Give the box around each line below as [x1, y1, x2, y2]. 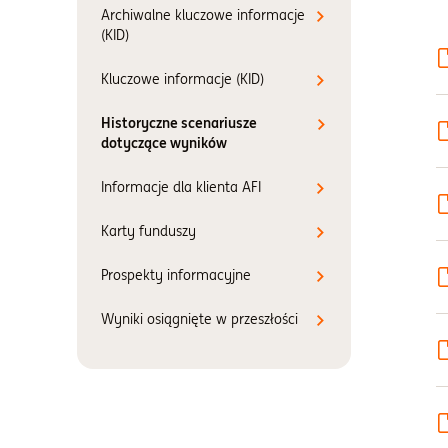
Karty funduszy [101, 222, 196, 240]
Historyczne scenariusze [101, 114, 257, 132]
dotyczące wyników [101, 134, 227, 152]
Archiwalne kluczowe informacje [101, 6, 305, 24]
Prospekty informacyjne [101, 266, 251, 284]
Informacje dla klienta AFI [101, 178, 261, 196]
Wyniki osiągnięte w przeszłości [101, 310, 298, 328]
